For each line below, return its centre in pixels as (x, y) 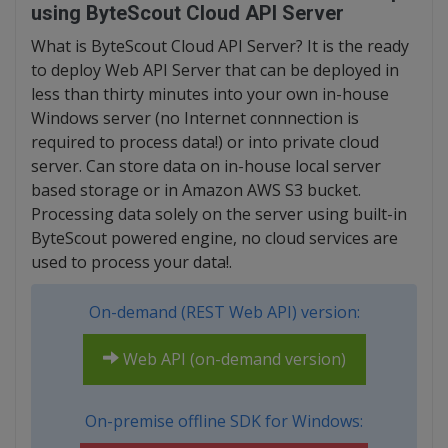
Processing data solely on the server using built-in (219, 214)
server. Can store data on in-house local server (206, 166)
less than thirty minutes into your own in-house (210, 94)
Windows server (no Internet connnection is (195, 118)
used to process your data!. (131, 262)
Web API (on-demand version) (232, 359)
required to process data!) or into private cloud (205, 142)
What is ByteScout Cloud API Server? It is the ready (220, 46)
